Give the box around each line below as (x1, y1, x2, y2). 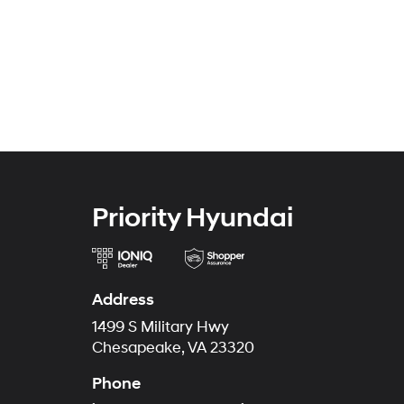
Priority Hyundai (92, 201, 293, 234)
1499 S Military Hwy (92, 318, 229, 336)
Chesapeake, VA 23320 (92, 339, 254, 357)
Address (92, 289, 154, 310)
